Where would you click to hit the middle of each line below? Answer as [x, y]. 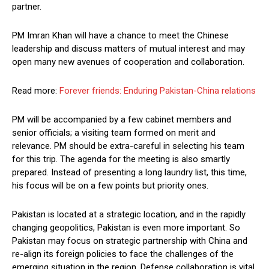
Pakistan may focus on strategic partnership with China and [130, 241]
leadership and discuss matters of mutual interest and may [128, 49]
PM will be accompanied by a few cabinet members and [122, 120]
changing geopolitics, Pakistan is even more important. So [126, 228]
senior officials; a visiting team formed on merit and [114, 133]
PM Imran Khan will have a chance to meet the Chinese [120, 36]
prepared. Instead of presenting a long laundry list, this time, [129, 173]
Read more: [36, 91]
